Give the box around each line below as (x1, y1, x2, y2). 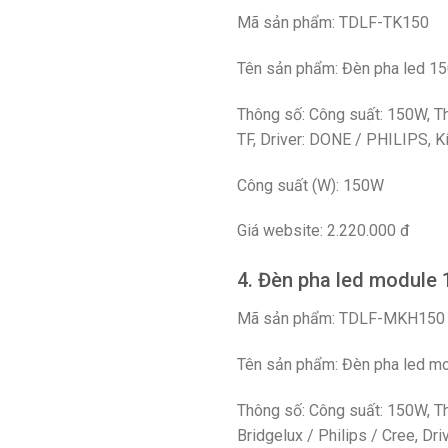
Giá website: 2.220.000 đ (237, 221, 410, 241)
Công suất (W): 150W (237, 175, 384, 195)
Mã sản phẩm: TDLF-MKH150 (237, 309, 445, 329)
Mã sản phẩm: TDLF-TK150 (237, 13, 429, 33)
